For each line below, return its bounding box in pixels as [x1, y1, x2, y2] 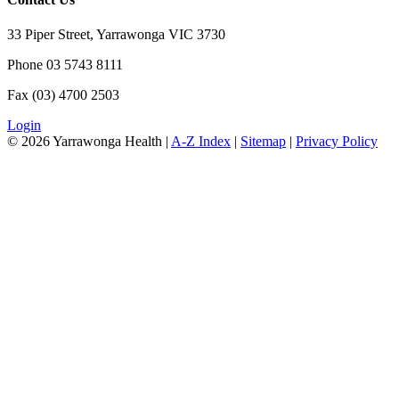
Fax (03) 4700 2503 [7, 86, 119, 102]
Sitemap [240, 133, 286, 149]
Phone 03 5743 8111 [7, 56, 123, 72]
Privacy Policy [296, 133, 378, 149]
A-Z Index [171, 133, 231, 149]
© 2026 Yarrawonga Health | [7, 133, 171, 149]
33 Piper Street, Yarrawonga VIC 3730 [7, 26, 225, 42]
